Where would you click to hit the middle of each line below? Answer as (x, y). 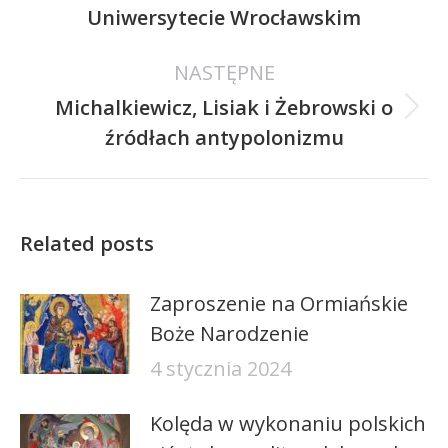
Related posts (87, 243)
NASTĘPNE (224, 72)
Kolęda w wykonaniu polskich (288, 423)
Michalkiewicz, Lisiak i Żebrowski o (224, 107)
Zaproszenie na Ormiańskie (279, 303)
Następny (268, 118)
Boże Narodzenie (229, 333)
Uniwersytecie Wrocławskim (224, 17)
